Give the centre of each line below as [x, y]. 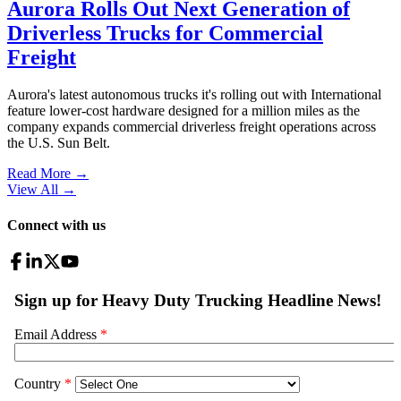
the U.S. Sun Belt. [59, 143]
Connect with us [56, 225]
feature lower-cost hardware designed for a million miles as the [183, 111]
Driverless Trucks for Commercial [165, 33]
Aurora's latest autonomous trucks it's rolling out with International [194, 95]
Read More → [48, 174]
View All [33, 190]
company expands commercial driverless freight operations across [192, 127]
